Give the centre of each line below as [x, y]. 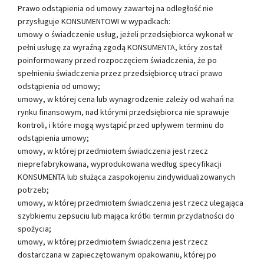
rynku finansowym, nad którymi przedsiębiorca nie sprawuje [123, 112]
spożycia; [34, 228]
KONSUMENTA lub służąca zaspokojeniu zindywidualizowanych [126, 176]
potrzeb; [33, 189]
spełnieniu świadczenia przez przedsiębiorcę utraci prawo [120, 73]
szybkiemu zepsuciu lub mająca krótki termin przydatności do [126, 215]
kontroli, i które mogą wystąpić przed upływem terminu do [121, 125]
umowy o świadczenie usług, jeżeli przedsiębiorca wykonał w [125, 34]
